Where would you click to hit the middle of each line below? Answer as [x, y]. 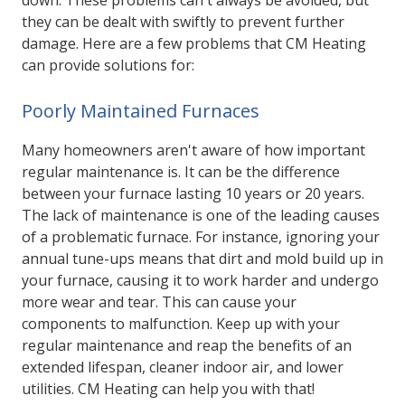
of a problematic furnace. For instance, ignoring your [201, 237]
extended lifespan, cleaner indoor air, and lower [183, 367]
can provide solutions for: [108, 66]
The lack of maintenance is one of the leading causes [201, 216]
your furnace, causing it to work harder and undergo [200, 281]
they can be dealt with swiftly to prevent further [183, 22]
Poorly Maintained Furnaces [141, 111]
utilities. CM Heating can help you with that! [168, 389]
